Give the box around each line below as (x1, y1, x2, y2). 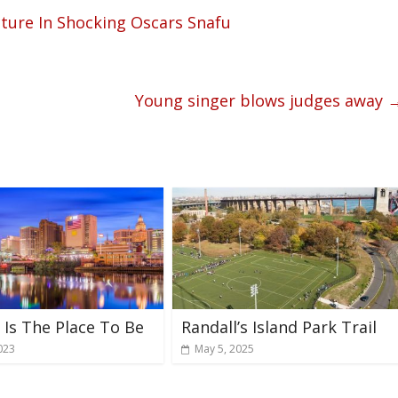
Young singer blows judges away (135, 90, 387, 111)
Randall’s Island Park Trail (181, 315, 377, 338)
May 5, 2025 (195, 340, 254, 356)
